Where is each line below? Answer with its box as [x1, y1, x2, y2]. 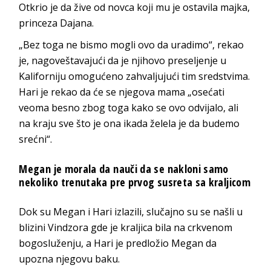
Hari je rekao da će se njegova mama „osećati [19, 85, 225, 99]
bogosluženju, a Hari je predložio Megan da [19, 236, 217, 250]
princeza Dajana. [19, 16, 94, 30]
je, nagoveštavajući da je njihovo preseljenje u [19, 53, 227, 67]
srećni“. [19, 132, 53, 146]
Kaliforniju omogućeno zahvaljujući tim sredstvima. [19, 69, 250, 83]
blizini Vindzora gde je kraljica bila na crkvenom [19, 220, 233, 234]
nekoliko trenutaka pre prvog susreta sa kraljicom [19, 174, 250, 189]
